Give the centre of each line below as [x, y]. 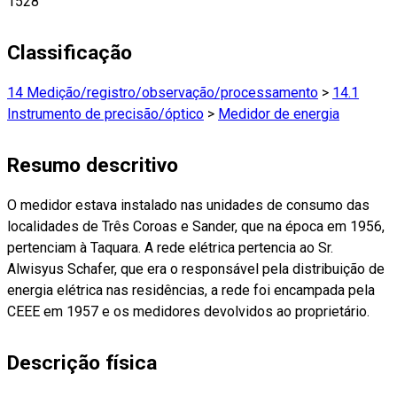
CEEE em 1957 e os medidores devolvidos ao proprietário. [188, 312]
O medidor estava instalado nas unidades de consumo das [188, 206]
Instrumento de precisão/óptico [105, 113]
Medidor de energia [279, 113]
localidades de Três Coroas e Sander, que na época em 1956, [196, 227]
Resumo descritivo [93, 166]
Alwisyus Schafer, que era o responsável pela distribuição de [196, 269]
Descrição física [82, 363]
